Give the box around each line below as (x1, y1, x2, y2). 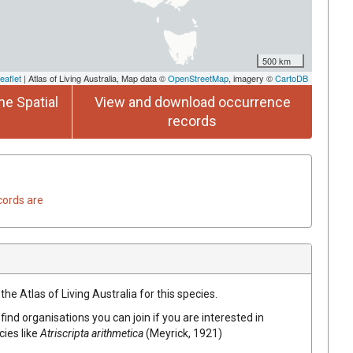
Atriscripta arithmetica (40, 326, 143, 340)
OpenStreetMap (168, 71, 229, 84)
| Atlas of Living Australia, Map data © (21, 71, 168, 84)
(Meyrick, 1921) (146, 326, 222, 340)
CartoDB (275, 71, 308, 84)
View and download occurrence (94, 93, 291, 110)
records (168, 112, 217, 129)
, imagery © (229, 71, 275, 84)
